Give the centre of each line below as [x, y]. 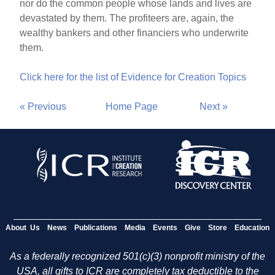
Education [252, 228]
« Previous [43, 106]
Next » [214, 106]
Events [165, 228]
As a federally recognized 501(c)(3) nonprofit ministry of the [137, 257]
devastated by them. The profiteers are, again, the [127, 18]
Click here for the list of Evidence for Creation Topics [133, 77]
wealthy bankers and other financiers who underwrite [134, 33]
